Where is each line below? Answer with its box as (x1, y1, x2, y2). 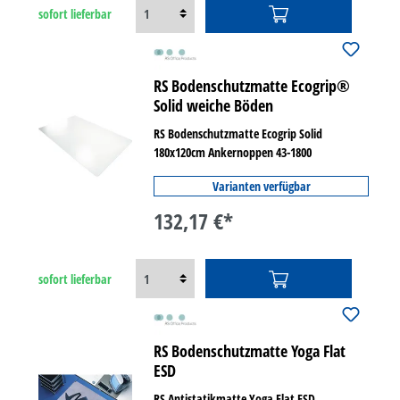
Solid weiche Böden (154, 95, 274, 116)
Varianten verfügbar (212, 178, 311, 195)
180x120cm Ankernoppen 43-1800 (154, 144, 312, 161)
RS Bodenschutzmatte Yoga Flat (154, 340, 346, 362)
